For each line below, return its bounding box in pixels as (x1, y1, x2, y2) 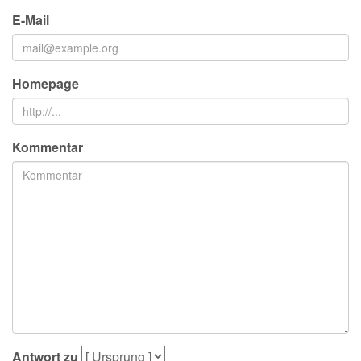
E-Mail (12, 10, 49, 29)
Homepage (12, 74, 79, 93)
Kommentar (12, 138, 83, 156)
